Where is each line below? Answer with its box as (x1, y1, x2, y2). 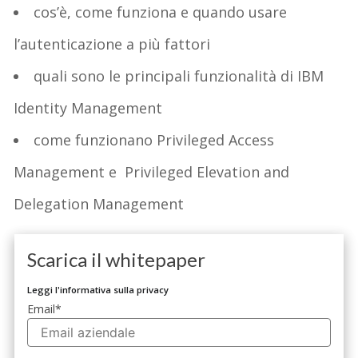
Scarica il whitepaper (27, 247, 206, 271)
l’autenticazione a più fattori (14, 34, 211, 54)
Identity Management (14, 97, 163, 117)
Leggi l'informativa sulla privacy (27, 283, 169, 296)
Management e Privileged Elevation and (14, 161, 290, 181)
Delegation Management (14, 193, 185, 213)
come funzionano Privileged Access (34, 129, 275, 149)
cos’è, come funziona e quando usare (34, 2, 288, 22)
